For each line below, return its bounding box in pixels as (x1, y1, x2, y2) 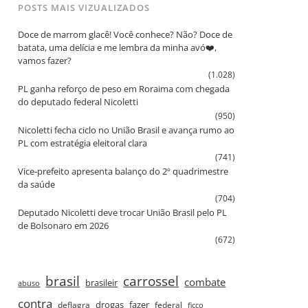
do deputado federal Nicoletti (18, 95, 139, 108)
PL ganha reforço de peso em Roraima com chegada (18, 82, 230, 95)
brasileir (85, 276, 118, 289)
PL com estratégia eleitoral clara (18, 136, 148, 149)
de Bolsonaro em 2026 (18, 219, 109, 232)
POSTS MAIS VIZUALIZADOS (18, 1, 151, 14)
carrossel (123, 272, 179, 289)
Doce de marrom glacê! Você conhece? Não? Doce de (18, 27, 233, 41)
